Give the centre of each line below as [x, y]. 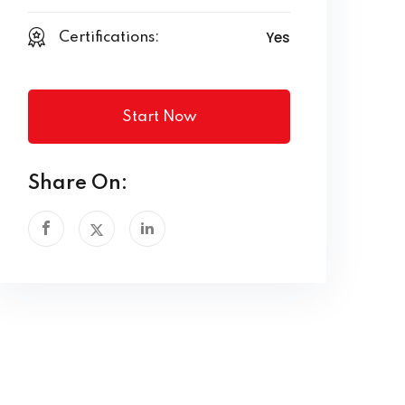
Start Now [159, 117]
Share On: [78, 184]
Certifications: [109, 38]
